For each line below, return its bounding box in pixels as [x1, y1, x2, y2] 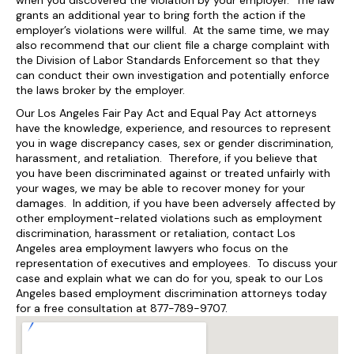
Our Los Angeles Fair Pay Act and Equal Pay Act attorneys [16, 106, 317, 120]
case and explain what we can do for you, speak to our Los [16, 271, 323, 285]
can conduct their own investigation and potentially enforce [16, 68, 330, 82]
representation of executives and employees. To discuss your [16, 256, 337, 270]
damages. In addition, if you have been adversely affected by [16, 196, 336, 210]
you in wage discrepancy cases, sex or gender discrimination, [16, 136, 333, 150]
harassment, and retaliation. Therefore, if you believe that [16, 151, 318, 165]
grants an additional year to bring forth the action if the [16, 8, 306, 22]
